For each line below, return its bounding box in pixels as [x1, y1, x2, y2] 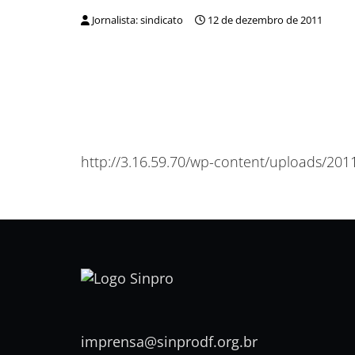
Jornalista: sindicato [92, 13, 183, 27]
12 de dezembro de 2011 [208, 13, 323, 27]
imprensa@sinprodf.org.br [81, 331, 258, 351]
